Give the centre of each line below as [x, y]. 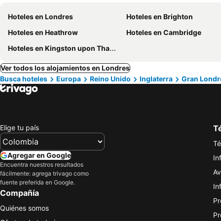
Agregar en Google [39, 155]
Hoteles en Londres [40, 17]
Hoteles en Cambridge [164, 32]
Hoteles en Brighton [160, 17]
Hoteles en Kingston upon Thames [59, 48]
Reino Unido [110, 79]
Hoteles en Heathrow [43, 32]
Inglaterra [156, 79]
